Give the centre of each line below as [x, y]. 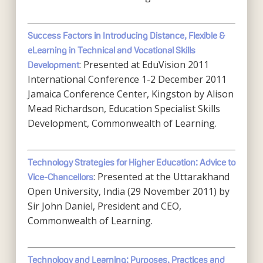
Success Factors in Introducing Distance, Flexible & [126, 36]
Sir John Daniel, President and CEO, [104, 206]
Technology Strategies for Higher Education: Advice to [131, 162]
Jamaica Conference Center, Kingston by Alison [130, 94]
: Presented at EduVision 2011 [144, 65]
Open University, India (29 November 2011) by [128, 191]
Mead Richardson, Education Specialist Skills [124, 109]
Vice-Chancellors [60, 177]
